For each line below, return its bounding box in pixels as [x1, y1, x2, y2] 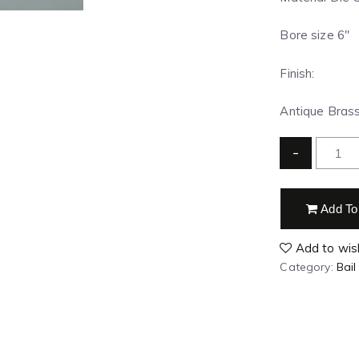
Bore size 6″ [280, 27, 350, 42]
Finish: [280, 65, 315, 81]
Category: [280, 260, 337, 274]
